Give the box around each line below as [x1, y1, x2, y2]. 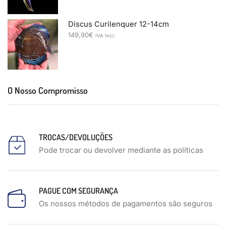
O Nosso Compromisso [8, 84, 88, 96]
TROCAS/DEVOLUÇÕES [39, 132, 112, 142]
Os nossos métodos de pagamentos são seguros [39, 198, 212, 208]
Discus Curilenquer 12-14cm [68, 20, 169, 29]
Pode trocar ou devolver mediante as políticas [39, 145, 203, 155]
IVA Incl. [95, 33, 115, 39]
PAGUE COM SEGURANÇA [39, 185, 118, 196]
